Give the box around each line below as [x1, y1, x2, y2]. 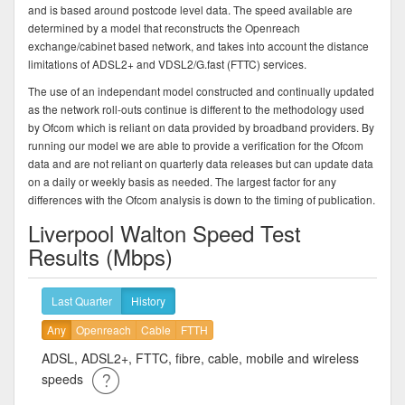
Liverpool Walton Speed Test [28, 216, 301, 249]
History [131, 292, 165, 308]
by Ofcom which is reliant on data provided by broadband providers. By [28, 118, 374, 135]
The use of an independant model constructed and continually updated [28, 82, 374, 99]
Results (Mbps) [28, 240, 173, 272]
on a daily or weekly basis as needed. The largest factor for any [28, 173, 336, 189]
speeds [42, 369, 83, 388]
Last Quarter [52, 292, 112, 308]
